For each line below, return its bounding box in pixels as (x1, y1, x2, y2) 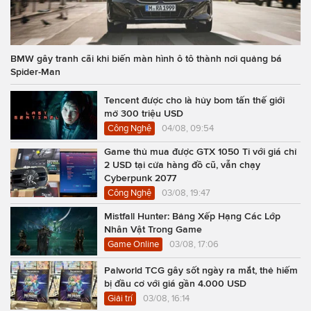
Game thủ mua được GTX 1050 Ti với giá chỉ (104, 145, 296, 157)
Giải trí (108, 292, 133, 303)
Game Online (108, 238, 159, 249)
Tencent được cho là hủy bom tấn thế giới (104, 94, 285, 106)
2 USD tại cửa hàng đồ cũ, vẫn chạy (104, 158, 260, 170)
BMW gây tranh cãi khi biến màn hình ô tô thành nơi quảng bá (10, 52, 282, 64)
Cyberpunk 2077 (104, 171, 176, 183)
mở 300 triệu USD (104, 107, 183, 119)
